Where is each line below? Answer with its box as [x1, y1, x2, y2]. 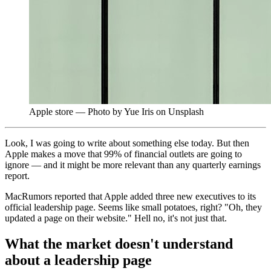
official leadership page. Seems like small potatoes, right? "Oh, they [5, 201, 262, 212]
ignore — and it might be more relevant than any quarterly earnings [5, 159, 261, 170]
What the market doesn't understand [5, 235, 233, 252]
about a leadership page [5, 252, 152, 268]
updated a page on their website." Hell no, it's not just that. [5, 212, 227, 223]
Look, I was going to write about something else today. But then [5, 137, 249, 148]
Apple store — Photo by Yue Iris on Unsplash [29, 106, 204, 117]
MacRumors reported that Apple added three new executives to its [5, 191, 256, 201]
